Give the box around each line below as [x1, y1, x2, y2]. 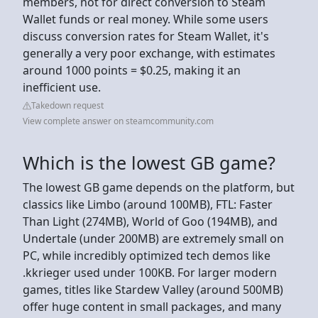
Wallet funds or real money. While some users [23, 11, 268, 27]
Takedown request [31, 99, 104, 111]
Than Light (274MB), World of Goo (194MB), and [23, 213, 278, 229]
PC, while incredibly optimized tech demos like [23, 247, 270, 263]
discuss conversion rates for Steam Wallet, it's [23, 28, 269, 44]
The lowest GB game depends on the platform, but [23, 179, 295, 195]
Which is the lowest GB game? [23, 150, 275, 175]
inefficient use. [23, 79, 104, 95]
